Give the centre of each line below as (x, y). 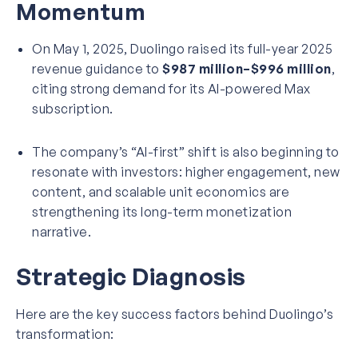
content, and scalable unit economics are (161, 191)
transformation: (65, 334)
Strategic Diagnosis (131, 276)
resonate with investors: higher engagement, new (186, 171)
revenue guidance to (97, 68)
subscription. (73, 108)
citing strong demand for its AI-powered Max (171, 88)
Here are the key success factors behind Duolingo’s (175, 314)
